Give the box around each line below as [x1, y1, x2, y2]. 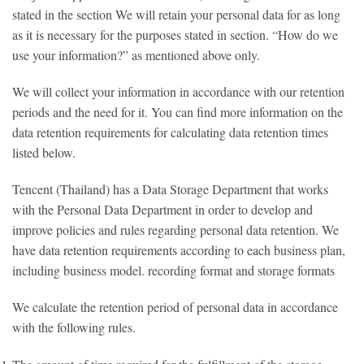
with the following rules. [12, 318, 136, 336]
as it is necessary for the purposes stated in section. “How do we [12, 26, 338, 43]
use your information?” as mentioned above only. [12, 46, 260, 63]
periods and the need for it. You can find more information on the [12, 103, 343, 120]
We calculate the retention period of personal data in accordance [12, 298, 338, 315]
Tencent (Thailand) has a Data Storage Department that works [12, 180, 328, 197]
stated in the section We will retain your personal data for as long [12, 6, 340, 23]
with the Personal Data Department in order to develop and [12, 201, 313, 218]
